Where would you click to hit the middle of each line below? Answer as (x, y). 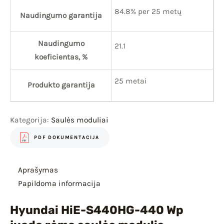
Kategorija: (30, 120)
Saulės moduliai (80, 120)
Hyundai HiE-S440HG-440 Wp (97, 210)
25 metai (131, 81)
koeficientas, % (61, 57)
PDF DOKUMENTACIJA (67, 137)
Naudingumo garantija (61, 16)
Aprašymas (38, 170)
